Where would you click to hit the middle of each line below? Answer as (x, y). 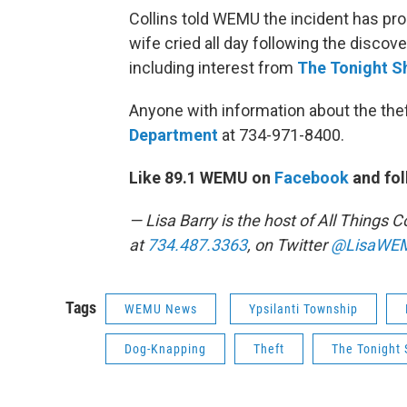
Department (174, 135)
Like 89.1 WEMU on (202, 178)
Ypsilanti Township (303, 309)
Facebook (312, 178)
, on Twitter (289, 245)
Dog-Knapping (165, 349)
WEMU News (161, 309)
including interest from (213, 68)
